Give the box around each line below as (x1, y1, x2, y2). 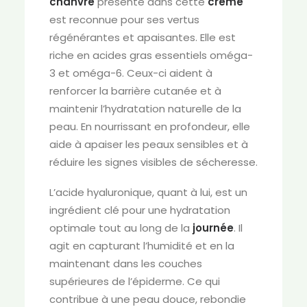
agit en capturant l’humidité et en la (49, 238, 234, 253)
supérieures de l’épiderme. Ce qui (49, 274, 220, 288)
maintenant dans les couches (49, 256, 202, 271)
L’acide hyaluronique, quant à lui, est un (49, 185, 247, 199)
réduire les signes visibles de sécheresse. (49, 155, 258, 169)
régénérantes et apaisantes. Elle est (49, 30, 236, 45)
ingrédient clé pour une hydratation (49, 203, 230, 217)
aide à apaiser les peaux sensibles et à (49, 137, 248, 151)
